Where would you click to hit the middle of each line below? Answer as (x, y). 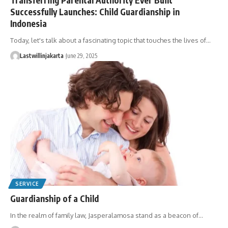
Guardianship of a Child (54, 198)
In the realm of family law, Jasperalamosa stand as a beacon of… (107, 215)
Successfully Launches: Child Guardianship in (95, 11)
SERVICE (27, 183)
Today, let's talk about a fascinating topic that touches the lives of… (110, 40)
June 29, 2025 (81, 55)
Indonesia (28, 23)
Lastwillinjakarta (41, 55)
